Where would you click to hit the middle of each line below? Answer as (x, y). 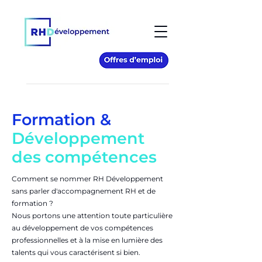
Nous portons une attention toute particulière (92, 216)
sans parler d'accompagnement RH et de (84, 191)
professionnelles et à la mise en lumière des (87, 240)
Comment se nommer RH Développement (87, 179)
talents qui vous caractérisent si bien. (76, 252)
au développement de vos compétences (82, 228)
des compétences (84, 157)
